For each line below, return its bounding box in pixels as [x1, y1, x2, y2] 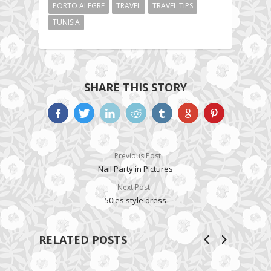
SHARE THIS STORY [84, 80, 187, 95]
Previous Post [110, 151, 161, 162]
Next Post [117, 182, 154, 193]
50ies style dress [105, 195, 166, 206]
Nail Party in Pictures [98, 163, 173, 175]
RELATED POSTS [39, 232, 127, 247]
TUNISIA [53, 17, 80, 28]
